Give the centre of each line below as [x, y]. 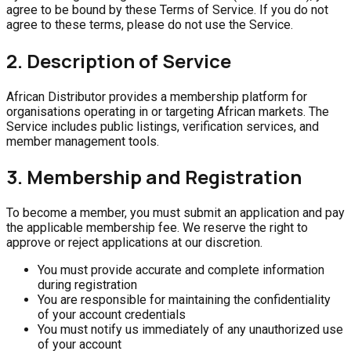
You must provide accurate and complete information [181, 270]
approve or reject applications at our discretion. [134, 243]
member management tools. [83, 141]
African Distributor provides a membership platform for [157, 96]
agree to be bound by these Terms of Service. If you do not [167, 9]
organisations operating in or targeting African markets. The [168, 111]
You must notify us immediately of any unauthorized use [190, 330]
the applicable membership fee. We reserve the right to [157, 228]
